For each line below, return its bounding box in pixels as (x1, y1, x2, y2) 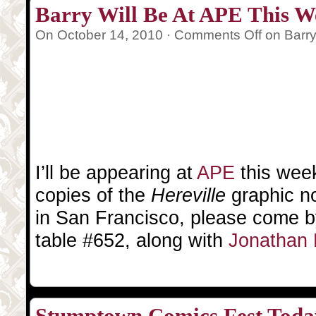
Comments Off (174, 27, 262, 42)
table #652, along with (35, 229, 229, 251)
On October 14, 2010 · (35, 27, 174, 42)
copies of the (35, 183, 151, 206)
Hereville (151, 183, 231, 206)
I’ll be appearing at (35, 161, 197, 183)
